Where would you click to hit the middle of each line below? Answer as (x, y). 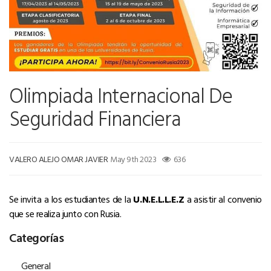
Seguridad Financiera (95, 118)
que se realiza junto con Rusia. (65, 213)
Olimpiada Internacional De (121, 95)
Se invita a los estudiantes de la (71, 199)
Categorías (36, 237)
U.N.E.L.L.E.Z (160, 199)
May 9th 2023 (133, 158)
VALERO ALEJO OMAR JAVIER (59, 158)
